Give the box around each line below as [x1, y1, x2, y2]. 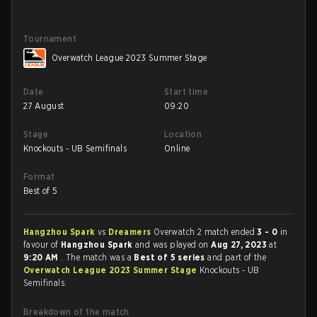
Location [164, 129, 202, 139]
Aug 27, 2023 [211, 239, 270, 250]
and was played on [135, 239, 212, 250]
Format [23, 171, 55, 182]
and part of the [207, 252, 267, 263]
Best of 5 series [134, 252, 208, 263]
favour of [23, 239, 62, 250]
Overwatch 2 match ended [153, 226, 258, 237]
